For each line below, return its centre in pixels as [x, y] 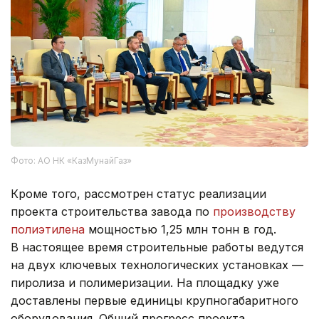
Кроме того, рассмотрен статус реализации [138, 193]
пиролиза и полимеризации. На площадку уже [145, 282]
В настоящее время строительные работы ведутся [157, 247]
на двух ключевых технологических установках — [157, 265]
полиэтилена [48, 229]
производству [254, 211]
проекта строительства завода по [112, 211]
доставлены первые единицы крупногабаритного [155, 300]
